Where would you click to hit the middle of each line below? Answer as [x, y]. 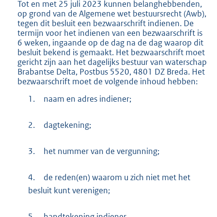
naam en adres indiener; [87, 99]
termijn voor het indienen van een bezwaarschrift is [110, 33]
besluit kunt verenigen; [69, 191]
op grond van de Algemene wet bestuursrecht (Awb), [112, 13]
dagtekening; [67, 125]
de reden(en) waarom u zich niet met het [117, 178]
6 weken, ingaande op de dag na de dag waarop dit [110, 42]
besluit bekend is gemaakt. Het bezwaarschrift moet [111, 52]
